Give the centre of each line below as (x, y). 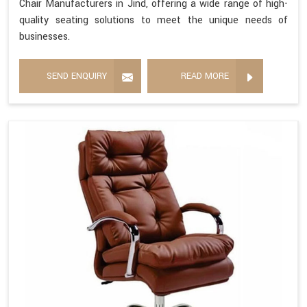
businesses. (45, 37)
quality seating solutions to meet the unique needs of (153, 21)
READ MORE (205, 76)
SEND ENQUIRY (77, 76)
